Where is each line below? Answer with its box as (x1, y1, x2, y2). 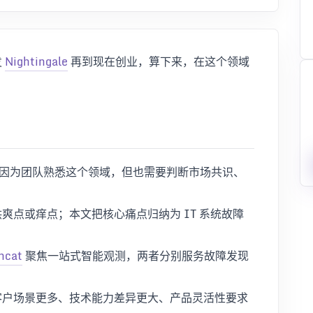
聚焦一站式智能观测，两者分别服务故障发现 (22, 246, 249, 265)
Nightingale (5, 52, 68, 71)
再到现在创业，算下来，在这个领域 (68, 52, 249, 71)
